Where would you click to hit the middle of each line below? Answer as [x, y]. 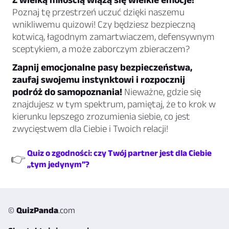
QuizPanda [37, 210]
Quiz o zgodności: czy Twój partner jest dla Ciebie [119, 153]
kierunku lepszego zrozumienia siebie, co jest [101, 117]
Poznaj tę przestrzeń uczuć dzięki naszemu [98, 12]
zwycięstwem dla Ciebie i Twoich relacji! [90, 129]
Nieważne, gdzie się [162, 92]
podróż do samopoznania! [67, 92]
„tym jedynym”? [58, 164]
